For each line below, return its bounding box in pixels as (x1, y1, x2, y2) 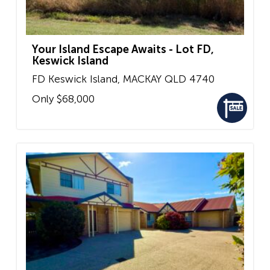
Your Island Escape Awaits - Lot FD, (32, 42, 214, 56)
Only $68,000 (32, 93, 95, 105)
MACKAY (123, 72, 162, 85)
